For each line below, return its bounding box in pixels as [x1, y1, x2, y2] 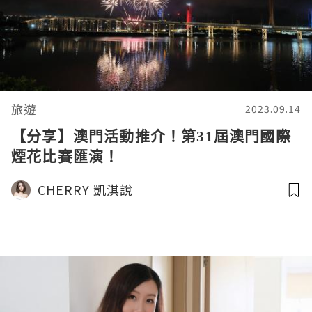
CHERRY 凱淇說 [38, 180, 133, 199]
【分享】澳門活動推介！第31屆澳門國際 [11, 126, 291, 146]
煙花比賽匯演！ [11, 146, 120, 166]
